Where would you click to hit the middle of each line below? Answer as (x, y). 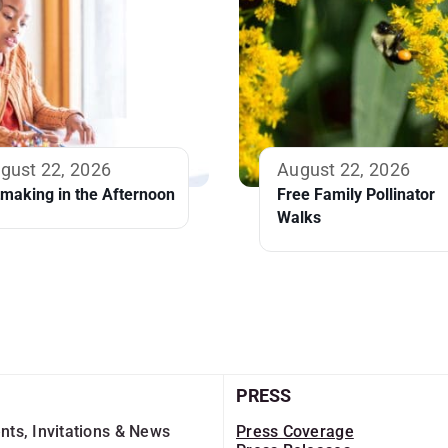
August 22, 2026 (344, 170)
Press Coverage (295, 432)
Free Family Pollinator (356, 195)
